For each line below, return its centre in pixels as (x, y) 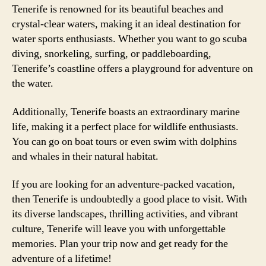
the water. (33, 83)
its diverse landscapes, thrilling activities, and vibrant (125, 214)
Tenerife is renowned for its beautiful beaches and (118, 9)
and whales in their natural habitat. (85, 156)
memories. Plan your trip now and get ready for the (120, 244)
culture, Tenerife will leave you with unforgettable (119, 229)
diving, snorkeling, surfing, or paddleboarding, (112, 54)
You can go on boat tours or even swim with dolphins (124, 141)
